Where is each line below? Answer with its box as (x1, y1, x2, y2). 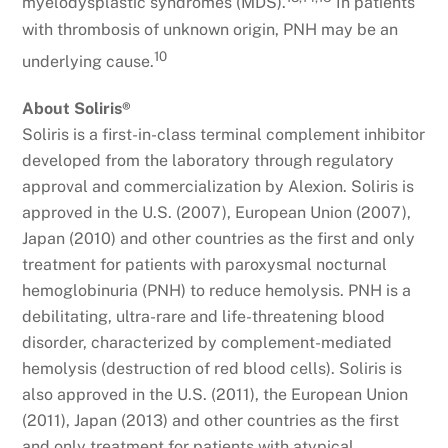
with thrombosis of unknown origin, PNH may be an (22, 19, 399, 39)
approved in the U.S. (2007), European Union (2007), (22, 202, 412, 222)
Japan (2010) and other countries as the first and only (22, 228, 416, 248)
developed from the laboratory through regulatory (22, 150, 395, 170)
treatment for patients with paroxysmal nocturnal (22, 254, 388, 274)
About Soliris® (22, 98, 132, 118)
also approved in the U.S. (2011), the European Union (22, 384, 409, 404)
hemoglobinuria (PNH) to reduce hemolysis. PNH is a (22, 280, 412, 300)
